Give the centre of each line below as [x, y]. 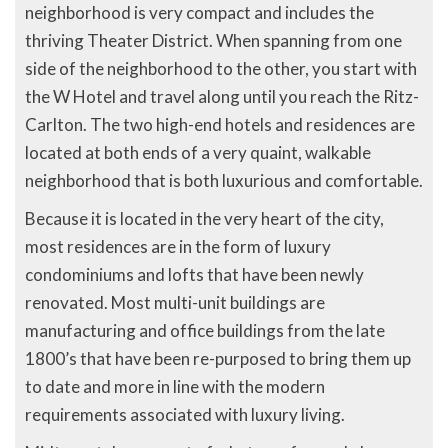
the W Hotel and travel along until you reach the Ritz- [222, 96]
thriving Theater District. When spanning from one [213, 40]
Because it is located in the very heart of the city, [204, 218]
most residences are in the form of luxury [178, 246]
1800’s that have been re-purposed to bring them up [218, 358]
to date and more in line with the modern [175, 386]
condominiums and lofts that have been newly [194, 274]
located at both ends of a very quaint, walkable [198, 152]
